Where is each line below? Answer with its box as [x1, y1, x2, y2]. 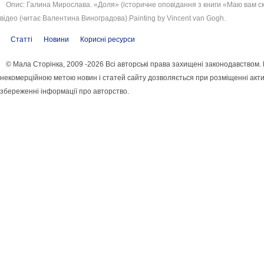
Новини [44, 35, 69, 44]
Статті [11, 35, 32, 44]
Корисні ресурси [80, 35, 135, 44]
